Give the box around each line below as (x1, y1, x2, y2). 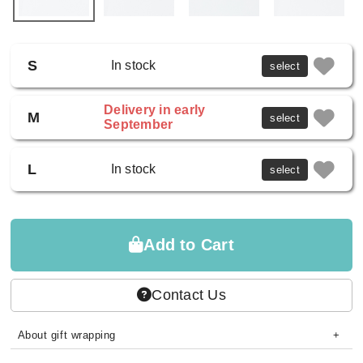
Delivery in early (104, 103, 206, 117)
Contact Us (152, 286, 226, 303)
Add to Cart (143, 236, 234, 254)
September (104, 117, 173, 132)
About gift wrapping (17, 329, 116, 342)
